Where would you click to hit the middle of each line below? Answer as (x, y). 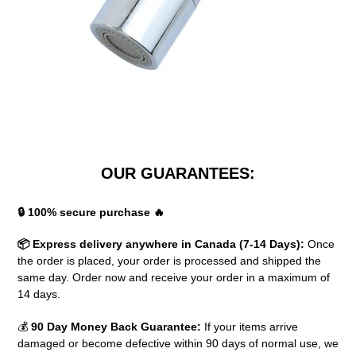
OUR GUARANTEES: (178, 173)
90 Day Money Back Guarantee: (116, 326)
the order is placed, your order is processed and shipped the (169, 261)
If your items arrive (251, 326)
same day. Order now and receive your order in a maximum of (174, 278)
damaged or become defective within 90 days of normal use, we (178, 343)
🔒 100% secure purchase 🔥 (91, 213)
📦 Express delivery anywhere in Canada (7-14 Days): (161, 244)
